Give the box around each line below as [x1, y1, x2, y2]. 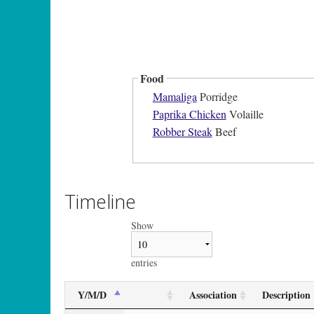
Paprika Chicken [152, 107, 226, 122]
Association [189, 287, 237, 302]
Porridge [196, 89, 238, 104]
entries [131, 255, 157, 269]
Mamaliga [152, 89, 197, 104]
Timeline [64, 188, 136, 214]
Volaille [226, 107, 264, 122]
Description [262, 287, 310, 302]
